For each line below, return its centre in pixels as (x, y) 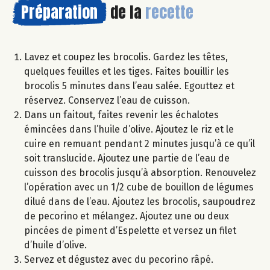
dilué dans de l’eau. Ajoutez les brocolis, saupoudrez (140, 201)
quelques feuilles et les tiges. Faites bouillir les (127, 71)
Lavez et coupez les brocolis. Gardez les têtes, (126, 57)
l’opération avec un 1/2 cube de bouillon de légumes (139, 187)
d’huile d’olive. (55, 245)
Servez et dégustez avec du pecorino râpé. (119, 259)
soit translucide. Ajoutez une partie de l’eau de (127, 158)
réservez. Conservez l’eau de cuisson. (107, 100)
